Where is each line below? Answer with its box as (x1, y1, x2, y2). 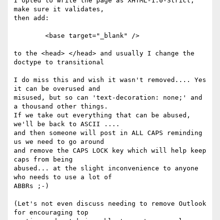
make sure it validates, (14, 5, 104, 13)
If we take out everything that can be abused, (14, 111, 191, 119)
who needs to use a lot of (14, 173, 112, 181)
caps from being (14, 156, 73, 164)
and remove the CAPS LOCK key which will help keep (14, 147, 206, 155)
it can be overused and (14, 85, 100, 93)
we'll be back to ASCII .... (14, 120, 120, 128)
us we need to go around (14, 138, 104, 146)
